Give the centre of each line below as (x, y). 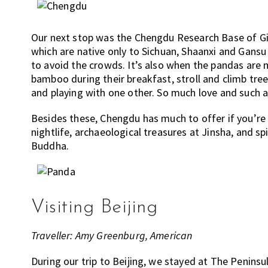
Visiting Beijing (94, 208)
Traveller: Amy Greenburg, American (112, 236)
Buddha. (50, 146)
